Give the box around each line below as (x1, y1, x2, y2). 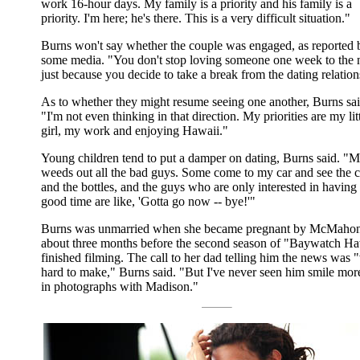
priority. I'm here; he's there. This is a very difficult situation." (41, 10, 350, 25)
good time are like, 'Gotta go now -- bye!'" (41, 194, 256, 208)
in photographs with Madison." (41, 279, 198, 293)
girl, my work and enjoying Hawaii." (41, 123, 228, 137)
